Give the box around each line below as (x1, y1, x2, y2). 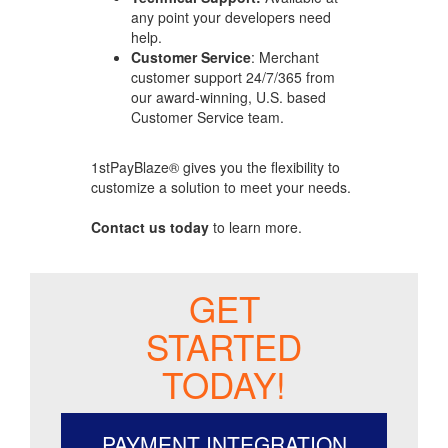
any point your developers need (131, 6, 331, 27)
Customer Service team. (131, 106, 284, 127)
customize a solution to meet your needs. (91, 176, 355, 197)
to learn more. (209, 216, 302, 237)
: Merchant (251, 46, 319, 67)
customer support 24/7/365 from (131, 66, 335, 87)
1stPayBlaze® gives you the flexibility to (91, 156, 340, 177)
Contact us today (91, 216, 209, 237)
